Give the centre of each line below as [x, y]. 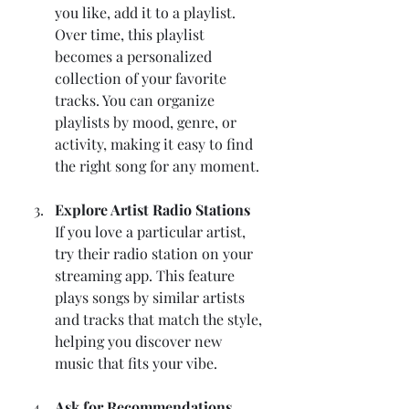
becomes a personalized [135, 57]
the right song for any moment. [157, 166]
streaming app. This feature [147, 276]
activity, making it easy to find [156, 144]
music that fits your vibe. [136, 363]
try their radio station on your [156, 254]
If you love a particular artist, [152, 232]
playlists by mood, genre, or [147, 122]
